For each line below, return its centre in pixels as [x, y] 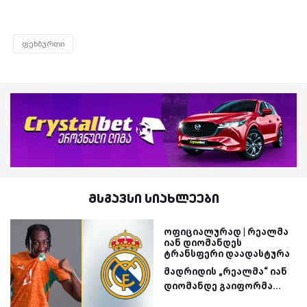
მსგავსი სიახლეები [153, 198]
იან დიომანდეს [203, 242]
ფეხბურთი [43, 44]
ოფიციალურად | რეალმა [226, 231]
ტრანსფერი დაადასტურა [227, 253]
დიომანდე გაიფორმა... [222, 285]
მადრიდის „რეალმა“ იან [225, 271]
